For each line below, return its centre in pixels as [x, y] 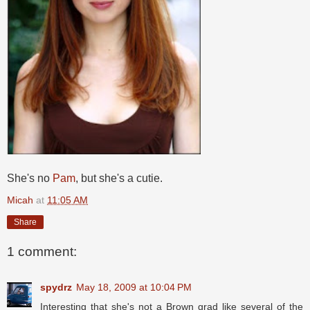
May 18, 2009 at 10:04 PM [134, 288]
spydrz [56, 288]
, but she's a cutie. [119, 179]
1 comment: [42, 251]
